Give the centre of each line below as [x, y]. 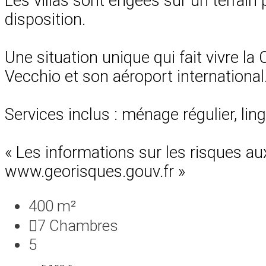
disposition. [45, 19]
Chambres [84, 225]
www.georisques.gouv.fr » [95, 171]
